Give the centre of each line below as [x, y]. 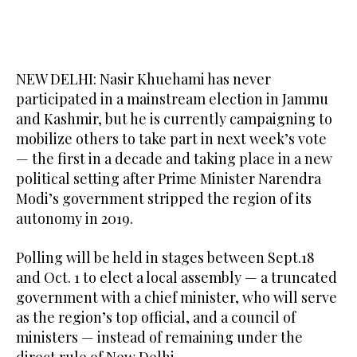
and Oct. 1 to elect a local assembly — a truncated [177, 277]
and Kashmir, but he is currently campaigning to [174, 118]
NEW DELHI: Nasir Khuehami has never [143, 78]
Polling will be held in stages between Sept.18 [165, 257]
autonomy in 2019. [75, 218]
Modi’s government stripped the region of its [164, 198]
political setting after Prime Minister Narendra [169, 178]
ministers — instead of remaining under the [159, 337]
